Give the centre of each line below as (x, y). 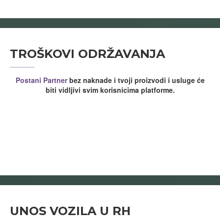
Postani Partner (41, 80)
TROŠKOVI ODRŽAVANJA (87, 54)
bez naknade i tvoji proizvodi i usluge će (136, 80)
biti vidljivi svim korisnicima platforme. (110, 90)
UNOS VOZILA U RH (70, 211)
